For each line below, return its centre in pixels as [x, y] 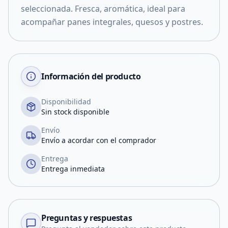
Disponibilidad [66, 102]
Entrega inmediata [73, 169]
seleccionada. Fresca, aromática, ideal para [103, 9]
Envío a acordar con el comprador [99, 140]
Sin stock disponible [75, 112]
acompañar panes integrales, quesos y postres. [112, 22]
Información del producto [91, 76]
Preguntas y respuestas [87, 218]
